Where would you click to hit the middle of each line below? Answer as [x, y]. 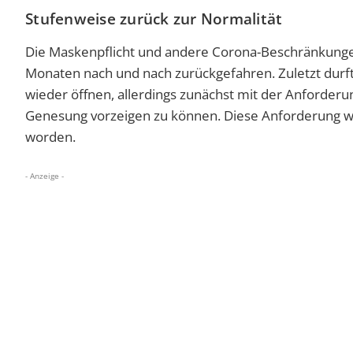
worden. [50, 136]
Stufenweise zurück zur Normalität [154, 19]
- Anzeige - [45, 175]
